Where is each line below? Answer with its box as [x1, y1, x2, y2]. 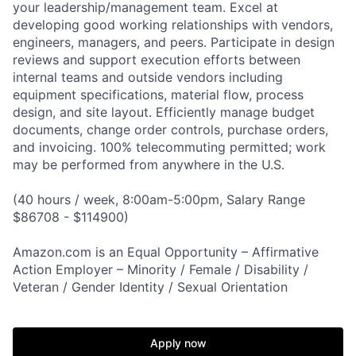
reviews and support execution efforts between [13, 51, 300, 68]
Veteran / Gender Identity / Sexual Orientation [13, 278, 288, 295]
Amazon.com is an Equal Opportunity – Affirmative [13, 243, 319, 260]
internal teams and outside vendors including [13, 68, 283, 85]
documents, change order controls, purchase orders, [13, 121, 328, 137]
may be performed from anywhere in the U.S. [13, 156, 284, 172]
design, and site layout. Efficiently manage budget [13, 103, 315, 120]
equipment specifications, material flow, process [13, 86, 304, 103]
